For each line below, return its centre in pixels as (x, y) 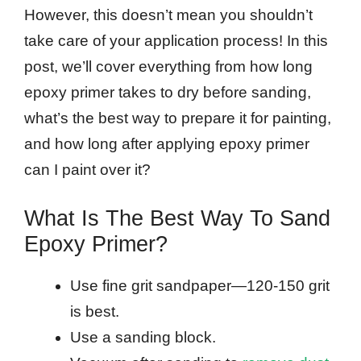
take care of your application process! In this (176, 40)
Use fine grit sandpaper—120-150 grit (200, 286)
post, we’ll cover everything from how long (168, 66)
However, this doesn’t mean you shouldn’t (168, 15)
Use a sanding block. (143, 338)
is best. (95, 312)
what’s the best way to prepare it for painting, (178, 118)
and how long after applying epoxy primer (167, 143)
